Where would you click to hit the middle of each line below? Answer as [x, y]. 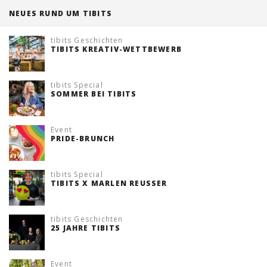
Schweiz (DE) [30, 71]
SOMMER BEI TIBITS [94, 94]
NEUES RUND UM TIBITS [60, 13]
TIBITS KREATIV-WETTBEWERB [116, 49]
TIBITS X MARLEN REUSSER [109, 183]
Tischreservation [37, 22]
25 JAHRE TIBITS [86, 228]
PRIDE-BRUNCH [83, 139]
